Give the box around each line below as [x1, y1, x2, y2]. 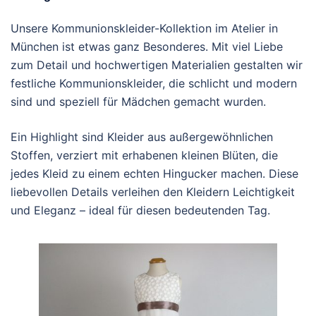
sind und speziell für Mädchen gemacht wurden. [11, 95, 266, 109]
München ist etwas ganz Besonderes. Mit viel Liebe [11, 39, 283, 54]
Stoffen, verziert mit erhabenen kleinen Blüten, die [11, 148, 278, 162]
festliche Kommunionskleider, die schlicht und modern [11, 76, 297, 90]
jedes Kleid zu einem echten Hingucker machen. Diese [11, 166, 298, 181]
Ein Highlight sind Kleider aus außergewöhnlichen [11, 130, 273, 144]
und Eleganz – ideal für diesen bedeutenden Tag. [11, 203, 270, 217]
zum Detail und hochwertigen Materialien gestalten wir [11, 58, 303, 72]
